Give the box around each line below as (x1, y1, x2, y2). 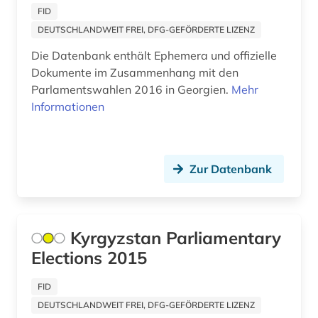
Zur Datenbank (190, 162, 272, 177)
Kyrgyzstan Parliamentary (70, 227, 281, 249)
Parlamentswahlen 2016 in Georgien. (31, 82, 231, 97)
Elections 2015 (31, 247, 147, 269)
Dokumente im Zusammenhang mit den (31, 65, 238, 80)
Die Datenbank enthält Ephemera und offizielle (31, 48, 277, 63)
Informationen (31, 99, 104, 114)
